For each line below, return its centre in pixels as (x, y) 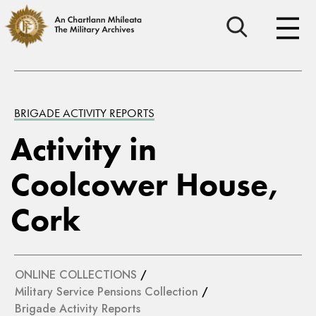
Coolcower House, (145, 184)
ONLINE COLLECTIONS (76, 275)
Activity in (84, 149)
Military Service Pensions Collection (107, 292)
